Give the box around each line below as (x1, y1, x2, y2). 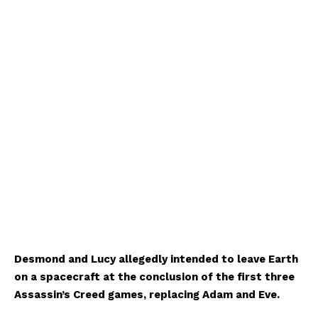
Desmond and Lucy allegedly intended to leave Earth (14, 253, 298, 265)
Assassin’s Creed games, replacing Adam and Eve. (14, 288, 280, 301)
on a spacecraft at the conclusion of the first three (14, 270, 295, 283)
